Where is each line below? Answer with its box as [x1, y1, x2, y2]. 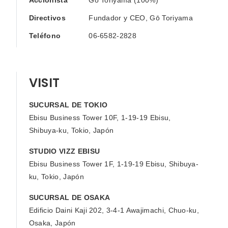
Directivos [28, 13, 66, 22]
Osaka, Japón [28, 218, 76, 227]
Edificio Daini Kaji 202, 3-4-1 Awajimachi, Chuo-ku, [28, 206, 199, 214]
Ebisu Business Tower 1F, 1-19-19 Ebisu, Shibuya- [28, 159, 199, 168]
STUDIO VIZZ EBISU [28, 147, 100, 155]
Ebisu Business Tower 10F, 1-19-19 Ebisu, [28, 113, 171, 122]
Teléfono [28, 31, 61, 40]
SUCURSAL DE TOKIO [28, 100, 108, 109]
